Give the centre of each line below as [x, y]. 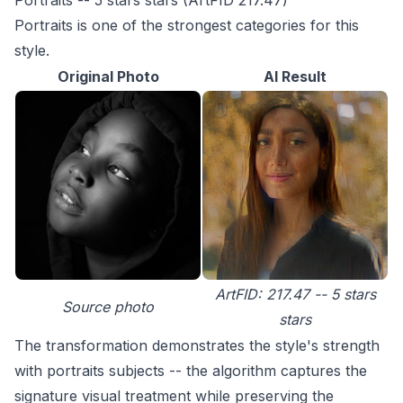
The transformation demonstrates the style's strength [197, 346]
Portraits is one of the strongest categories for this [187, 26]
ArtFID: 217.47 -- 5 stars [295, 295]
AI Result [295, 77]
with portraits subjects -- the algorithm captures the [191, 371]
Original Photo [108, 77]
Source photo [108, 307]
